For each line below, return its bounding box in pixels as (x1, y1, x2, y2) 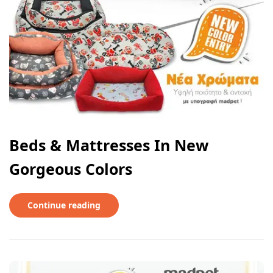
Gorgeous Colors (9, 158, 132, 180)
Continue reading (27, 199, 101, 211)
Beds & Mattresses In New (9, 135, 208, 156)
